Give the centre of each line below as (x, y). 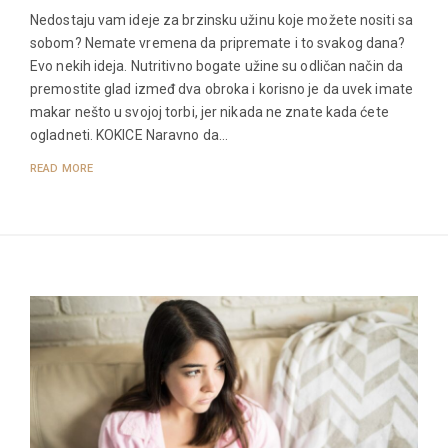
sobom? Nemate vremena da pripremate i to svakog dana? (218, 43)
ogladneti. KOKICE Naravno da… (129, 135)
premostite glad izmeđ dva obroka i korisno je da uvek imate (221, 89)
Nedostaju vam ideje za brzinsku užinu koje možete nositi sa (221, 20)
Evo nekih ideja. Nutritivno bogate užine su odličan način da (217, 66)
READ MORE (61, 169)
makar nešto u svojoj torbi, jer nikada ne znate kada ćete (209, 112)
